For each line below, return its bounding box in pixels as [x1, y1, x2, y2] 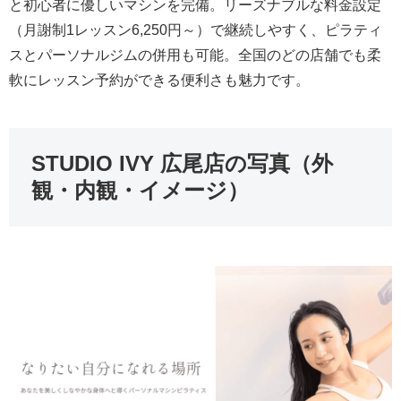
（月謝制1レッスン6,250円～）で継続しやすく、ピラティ [9, 22, 382, 38]
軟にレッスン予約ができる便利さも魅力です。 [9, 73, 310, 89]
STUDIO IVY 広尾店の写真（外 [31, 151, 333, 176]
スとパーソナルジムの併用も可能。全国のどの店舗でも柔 [9, 47, 381, 64]
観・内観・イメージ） [31, 178, 249, 203]
